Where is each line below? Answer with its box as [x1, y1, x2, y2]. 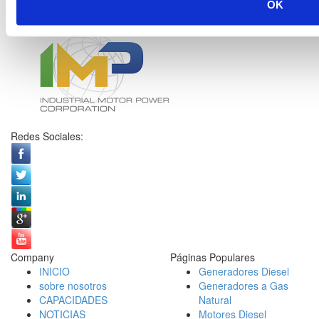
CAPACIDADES [39, 293, 108, 307]
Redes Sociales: [11, 129, 83, 143]
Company [11, 250, 54, 264]
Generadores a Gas [199, 278, 288, 293]
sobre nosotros [39, 278, 107, 293]
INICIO [39, 264, 70, 278]
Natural [199, 293, 231, 307]
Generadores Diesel [199, 264, 289, 278]
